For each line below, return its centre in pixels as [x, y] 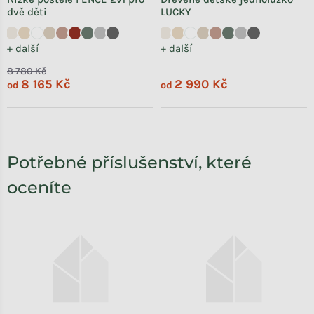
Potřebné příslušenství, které [129, 162]
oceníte [39, 187]
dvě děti [27, 12]
